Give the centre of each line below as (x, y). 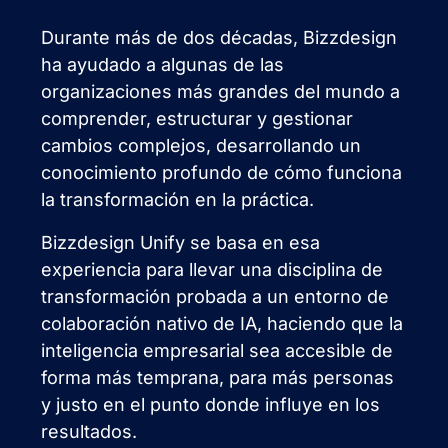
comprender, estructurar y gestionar (197, 118)
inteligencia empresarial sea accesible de (217, 350)
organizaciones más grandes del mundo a (221, 91)
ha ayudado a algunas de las (163, 64)
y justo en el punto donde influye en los (211, 404)
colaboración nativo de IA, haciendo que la (222, 323)
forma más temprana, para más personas (218, 377)
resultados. (89, 431)
